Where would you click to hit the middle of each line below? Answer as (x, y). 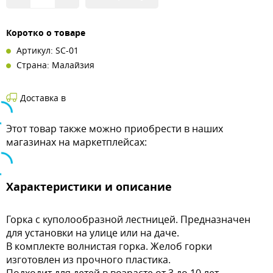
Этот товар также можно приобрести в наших (115, 129)
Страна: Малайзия (54, 65)
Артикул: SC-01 (46, 50)
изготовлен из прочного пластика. (88, 260)
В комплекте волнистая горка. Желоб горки (109, 246)
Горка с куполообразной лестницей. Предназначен (128, 219)
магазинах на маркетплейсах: (76, 142)
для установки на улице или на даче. (93, 233)
